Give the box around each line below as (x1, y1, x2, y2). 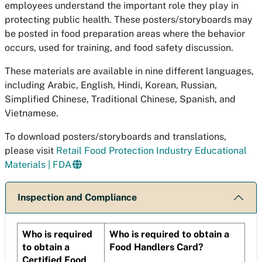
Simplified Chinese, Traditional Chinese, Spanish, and (5, 94, 236, 105)
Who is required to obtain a (109, 229, 229, 240)
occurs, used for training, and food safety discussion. (5, 42, 233, 53)
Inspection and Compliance (18, 192, 137, 203)
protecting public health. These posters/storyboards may (5, 14, 253, 25)
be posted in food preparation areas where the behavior (5, 28, 245, 39)
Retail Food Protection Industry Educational (56, 145, 247, 156)
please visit (5, 145, 56, 156)
